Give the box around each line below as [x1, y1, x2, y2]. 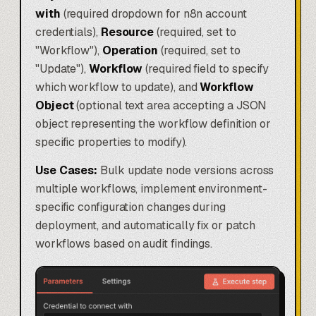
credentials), [35, 25, 101, 40]
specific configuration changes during [35, 200, 226, 215]
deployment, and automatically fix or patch [35, 218, 255, 233]
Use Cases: [35, 163, 98, 178]
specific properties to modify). [35, 135, 188, 150]
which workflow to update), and [35, 80, 200, 95]
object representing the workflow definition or [35, 116, 272, 132]
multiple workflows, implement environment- [35, 181, 267, 197]
